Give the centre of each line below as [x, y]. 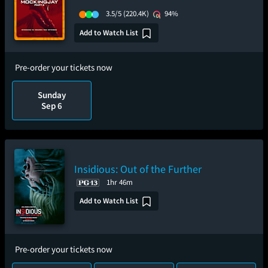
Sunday [52, 95]
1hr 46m [120, 182]
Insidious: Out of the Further [138, 169]
